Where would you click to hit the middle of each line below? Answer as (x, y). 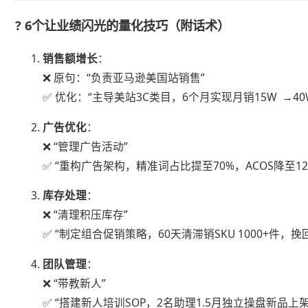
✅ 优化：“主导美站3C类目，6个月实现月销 (149, 97)
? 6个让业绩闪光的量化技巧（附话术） (123, 25)
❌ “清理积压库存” (86, 215)
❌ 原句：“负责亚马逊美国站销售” (124, 78)
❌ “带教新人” (75, 284)
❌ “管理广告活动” (86, 146)
